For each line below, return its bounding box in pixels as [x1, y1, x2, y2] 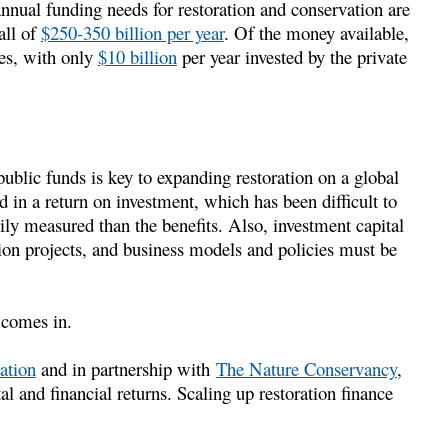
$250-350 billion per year [40, 19, 224, 45]
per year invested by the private [176, 43, 407, 69]
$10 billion [97, 43, 177, 69]
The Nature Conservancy [215, 355, 397, 381]
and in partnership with [35, 355, 216, 381]
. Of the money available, [223, 19, 409, 45]
